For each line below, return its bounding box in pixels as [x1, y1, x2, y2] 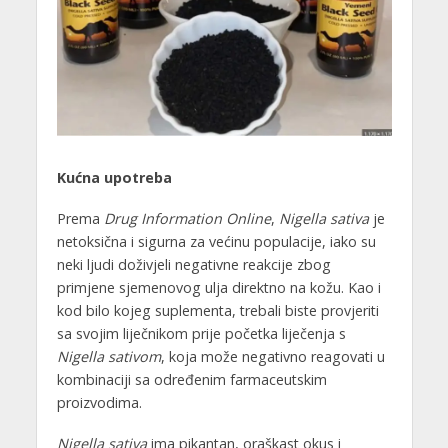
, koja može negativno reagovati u [160, 347, 385, 367]
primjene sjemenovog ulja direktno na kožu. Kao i [56, 278, 381, 298]
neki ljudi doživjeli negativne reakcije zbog [56, 255, 331, 275]
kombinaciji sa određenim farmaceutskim [56, 370, 327, 390]
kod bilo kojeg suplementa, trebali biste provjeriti [56, 301, 379, 321]
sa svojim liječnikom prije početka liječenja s [56, 324, 346, 344]
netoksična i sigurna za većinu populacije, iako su [56, 232, 376, 252]
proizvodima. [56, 393, 142, 413]
